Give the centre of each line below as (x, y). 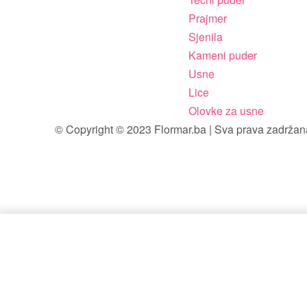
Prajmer (207, 19)
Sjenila (205, 37)
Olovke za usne (226, 111)
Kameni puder (222, 56)
